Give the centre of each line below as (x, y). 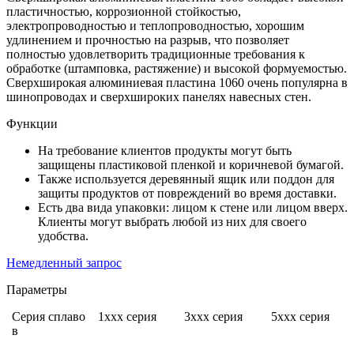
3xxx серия (213, 317)
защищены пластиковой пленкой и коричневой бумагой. (191, 165)
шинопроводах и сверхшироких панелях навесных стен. (159, 97)
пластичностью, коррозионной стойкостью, (124, 12)
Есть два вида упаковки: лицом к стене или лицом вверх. (193, 208)
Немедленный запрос (64, 263)
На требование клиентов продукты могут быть (165, 151)
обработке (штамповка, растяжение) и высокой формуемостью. (177, 69)
